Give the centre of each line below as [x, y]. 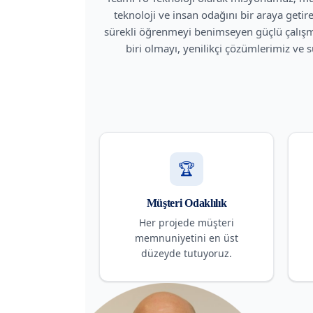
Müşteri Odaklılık [187, 203]
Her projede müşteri [187, 222]
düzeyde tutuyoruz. [187, 253]
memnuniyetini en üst [187, 238]
